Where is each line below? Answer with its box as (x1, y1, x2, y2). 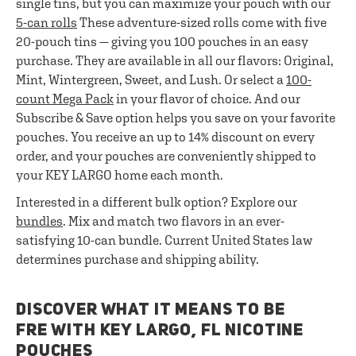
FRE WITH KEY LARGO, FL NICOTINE (16, 323, 304, 339)
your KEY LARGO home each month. (16, 168, 223, 182)
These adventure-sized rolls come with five (77, 15, 327, 29)
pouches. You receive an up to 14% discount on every (16, 130, 315, 144)
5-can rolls (16, 15, 77, 29)
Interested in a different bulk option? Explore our (16, 195, 297, 209)
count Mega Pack (16, 91, 114, 106)
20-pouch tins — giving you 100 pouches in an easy (16, 34, 308, 48)
